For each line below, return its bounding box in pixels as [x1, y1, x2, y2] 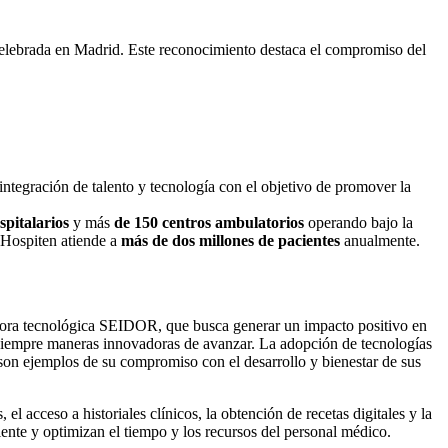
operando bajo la [304, 213, 413, 231]
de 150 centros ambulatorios [114, 213, 304, 231]
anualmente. [340, 231, 420, 249]
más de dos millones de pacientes [121, 231, 340, 249]
